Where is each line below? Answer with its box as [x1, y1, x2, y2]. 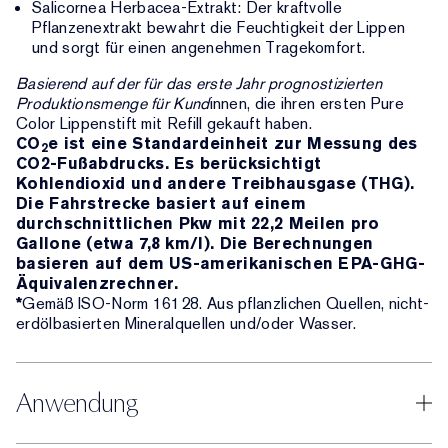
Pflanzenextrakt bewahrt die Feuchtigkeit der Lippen [32, 17, 406, 38]
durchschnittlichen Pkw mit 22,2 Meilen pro [16, 213, 380, 234]
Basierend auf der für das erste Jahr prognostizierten [16, 73, 382, 94]
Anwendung [16, 387, 138, 419]
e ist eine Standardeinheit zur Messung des [47, 133, 418, 154]
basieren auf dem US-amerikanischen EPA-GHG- [16, 253, 425, 274]
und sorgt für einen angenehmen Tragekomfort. [32, 37, 366, 58]
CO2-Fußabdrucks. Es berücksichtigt [16, 153, 322, 174]
